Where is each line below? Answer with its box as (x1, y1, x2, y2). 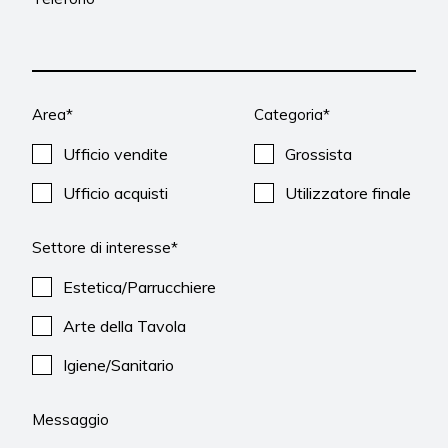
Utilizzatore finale (285, 182, 412, 203)
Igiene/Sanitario (63, 354, 175, 375)
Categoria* (254, 104, 331, 124)
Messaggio (32, 409, 110, 429)
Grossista (285, 143, 353, 164)
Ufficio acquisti (63, 182, 169, 203)
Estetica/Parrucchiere (63, 276, 217, 297)
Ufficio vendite (63, 143, 169, 164)
